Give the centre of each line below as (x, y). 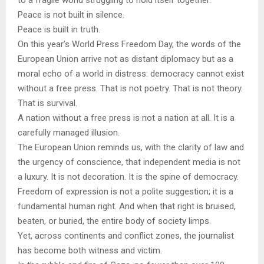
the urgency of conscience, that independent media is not (129, 162)
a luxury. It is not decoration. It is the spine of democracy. (128, 177)
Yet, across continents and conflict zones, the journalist (126, 236)
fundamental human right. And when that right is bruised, (127, 207)
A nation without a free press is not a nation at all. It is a (126, 118)
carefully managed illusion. (69, 133)
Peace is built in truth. (59, 30)
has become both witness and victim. (90, 251)
